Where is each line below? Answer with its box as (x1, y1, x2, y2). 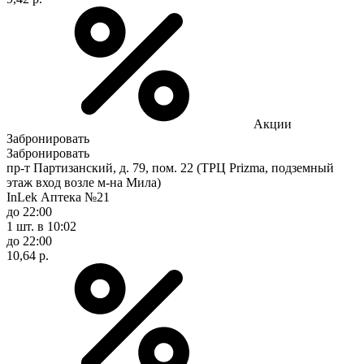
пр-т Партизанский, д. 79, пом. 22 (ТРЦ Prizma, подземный (6, 160, 334, 175)
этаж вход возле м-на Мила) (6, 175, 161, 189)
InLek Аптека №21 (6, 189, 110, 204)
